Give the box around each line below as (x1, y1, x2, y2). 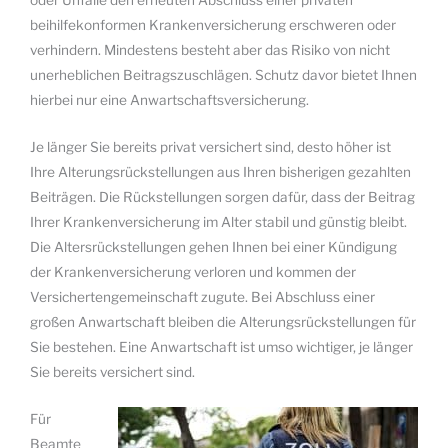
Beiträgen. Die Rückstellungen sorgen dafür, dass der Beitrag (30, 188, 415, 205)
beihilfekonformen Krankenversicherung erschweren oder (30, 17, 396, 34)
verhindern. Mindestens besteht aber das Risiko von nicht (30, 42, 390, 59)
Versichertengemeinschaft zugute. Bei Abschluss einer (30, 288, 375, 305)
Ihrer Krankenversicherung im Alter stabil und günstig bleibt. (30, 213, 407, 230)
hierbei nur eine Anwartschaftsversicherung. (30, 92, 309, 109)
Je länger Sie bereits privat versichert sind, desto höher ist (30, 138, 391, 155)
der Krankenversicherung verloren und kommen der (30, 263, 356, 280)
